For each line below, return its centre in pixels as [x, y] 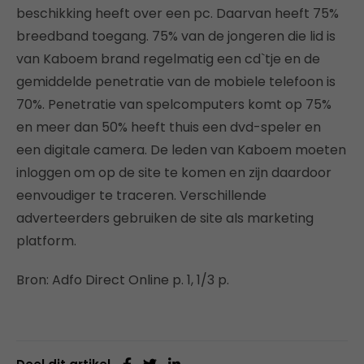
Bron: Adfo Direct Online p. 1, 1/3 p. [123, 279]
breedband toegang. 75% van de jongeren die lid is [176, 36]
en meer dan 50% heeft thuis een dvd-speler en [169, 127]
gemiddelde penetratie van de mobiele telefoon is [176, 81]
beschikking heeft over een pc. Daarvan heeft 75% [178, 13]
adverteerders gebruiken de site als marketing [165, 218]
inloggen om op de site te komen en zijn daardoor [174, 172]
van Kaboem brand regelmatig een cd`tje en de [168, 58]
